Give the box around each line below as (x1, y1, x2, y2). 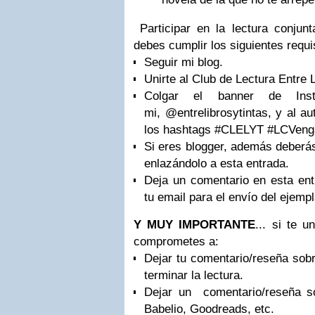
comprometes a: (134, 235, 219, 248)
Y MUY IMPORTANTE (134, 218, 256, 231)
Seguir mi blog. (144, 56, 223, 69)
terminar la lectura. (144, 269, 243, 282)
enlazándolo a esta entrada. (144, 157, 289, 170)
